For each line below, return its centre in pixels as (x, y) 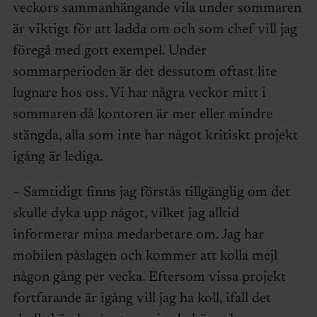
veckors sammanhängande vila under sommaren (157, 9)
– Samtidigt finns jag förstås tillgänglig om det (151, 193)
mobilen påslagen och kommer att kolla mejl (145, 257)
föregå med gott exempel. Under (109, 51)
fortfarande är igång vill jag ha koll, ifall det (142, 299)
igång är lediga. (58, 157)
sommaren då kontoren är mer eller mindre (142, 115)
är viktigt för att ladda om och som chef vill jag (155, 30)
